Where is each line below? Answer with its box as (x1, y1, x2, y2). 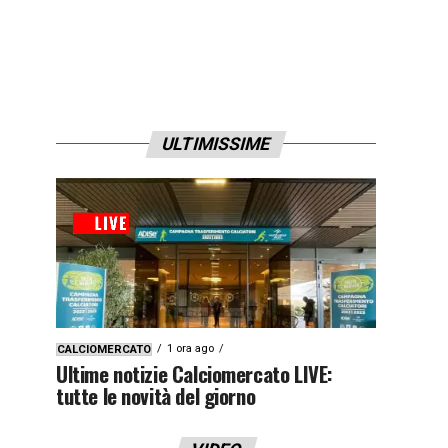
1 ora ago (167, 341, 214, 355)
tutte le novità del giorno (56, 379, 256, 411)
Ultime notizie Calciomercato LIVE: (56, 357, 333, 389)
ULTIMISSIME (159, 133, 273, 154)
